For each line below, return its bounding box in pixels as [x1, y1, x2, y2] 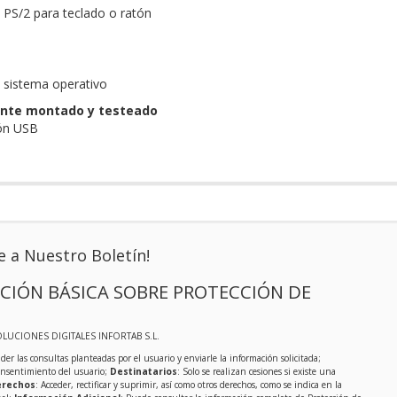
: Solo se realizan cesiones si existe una [176, 365, 336, 378]
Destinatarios [109, 365, 177, 378]
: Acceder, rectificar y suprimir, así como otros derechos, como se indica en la [35, 378, 342, 392]
